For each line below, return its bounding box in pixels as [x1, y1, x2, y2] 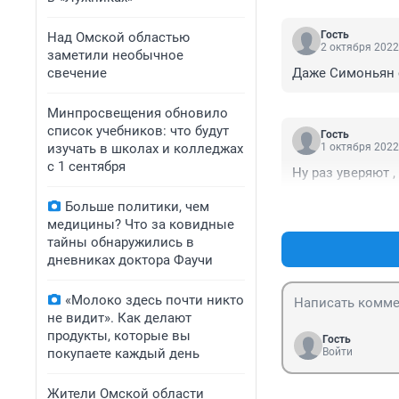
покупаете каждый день [47, 346, 199, 362]
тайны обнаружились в [47, 234, 194, 250]
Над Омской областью [47, 29, 190, 45]
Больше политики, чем [65, 199, 209, 215]
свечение [47, 65, 107, 81]
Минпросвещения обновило [47, 105, 228, 121]
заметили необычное [47, 47, 183, 63]
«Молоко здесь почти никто [65, 292, 244, 308]
